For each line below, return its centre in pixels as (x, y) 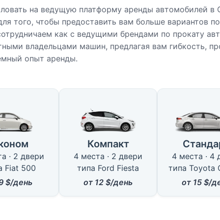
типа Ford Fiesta (108, 168)
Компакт (108, 144)
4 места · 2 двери (108, 156)
